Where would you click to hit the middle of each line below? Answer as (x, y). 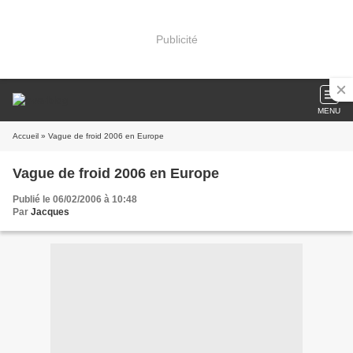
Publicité (176, 39)
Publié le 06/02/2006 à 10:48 (75, 199)
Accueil (26, 136)
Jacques (50, 212)
